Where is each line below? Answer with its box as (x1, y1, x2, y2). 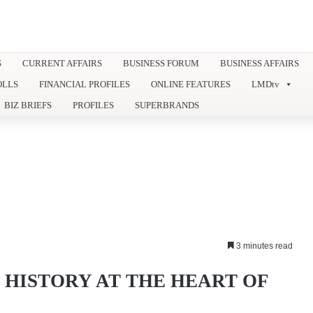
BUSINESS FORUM (123, 57, 199, 68)
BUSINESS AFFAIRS (220, 57, 299, 68)
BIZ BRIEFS (4, 99, 52, 110)
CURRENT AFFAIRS (22, 57, 102, 68)
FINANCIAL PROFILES (39, 78, 130, 89)
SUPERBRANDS (135, 99, 199, 110)
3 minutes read (234, 240, 293, 251)
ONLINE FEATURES (151, 78, 231, 89)
